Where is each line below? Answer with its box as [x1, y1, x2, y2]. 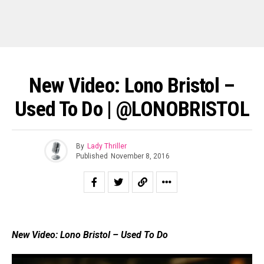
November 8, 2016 [110, 151, 170, 160]
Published [75, 151, 108, 160]
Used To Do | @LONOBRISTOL [14, 97, 250, 121]
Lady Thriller [87, 141, 127, 150]
